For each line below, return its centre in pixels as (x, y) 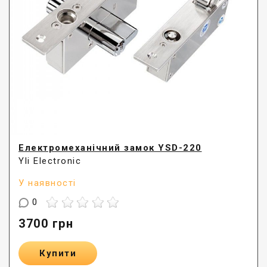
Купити (58, 254)
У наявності (47, 183)
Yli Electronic (50, 161)
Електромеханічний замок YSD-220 (110, 148)
